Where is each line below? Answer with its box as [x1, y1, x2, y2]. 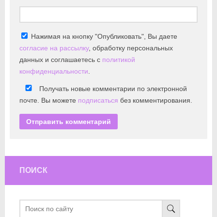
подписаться [78, 96, 118, 105]
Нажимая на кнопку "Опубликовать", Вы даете [29, 32, 177, 41]
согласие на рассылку [19, 44, 89, 52]
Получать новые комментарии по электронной [37, 85, 187, 93]
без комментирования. [118, 96, 192, 105]
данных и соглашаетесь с [19, 56, 102, 64]
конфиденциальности [19, 67, 88, 76]
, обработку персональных [89, 44, 173, 52]
